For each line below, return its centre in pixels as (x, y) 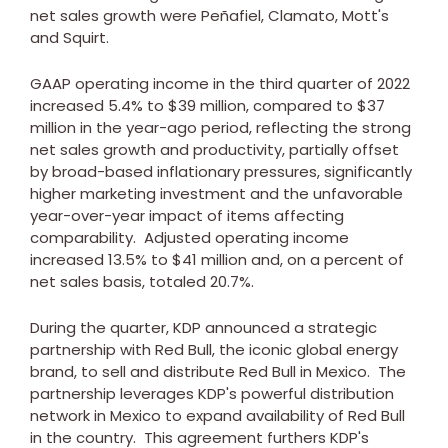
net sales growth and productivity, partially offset (214, 149)
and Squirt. (73, 37)
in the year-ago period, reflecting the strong (243, 127)
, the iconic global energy (305, 349)
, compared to (301, 105)
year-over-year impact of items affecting (187, 215)
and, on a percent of (325, 259)
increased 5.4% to (99, 105)
